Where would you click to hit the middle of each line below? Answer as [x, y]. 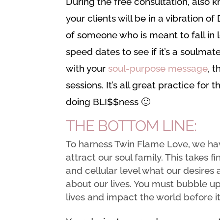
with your [87, 68]
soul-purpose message [158, 68]
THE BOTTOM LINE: [131, 126]
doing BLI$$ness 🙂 [108, 102]
